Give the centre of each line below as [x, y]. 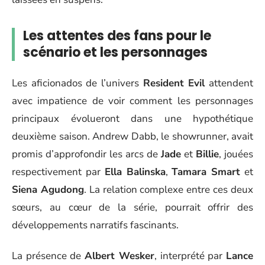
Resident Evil [174, 83]
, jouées [236, 154]
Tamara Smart [206, 172]
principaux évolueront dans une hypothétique [132, 118]
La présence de [49, 256]
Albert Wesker [119, 256]
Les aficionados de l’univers [77, 83]
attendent [229, 83]
